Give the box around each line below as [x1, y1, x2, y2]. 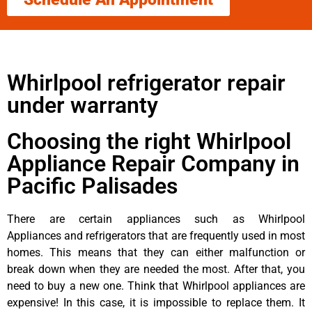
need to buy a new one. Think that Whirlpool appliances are [7, 279, 305, 292]
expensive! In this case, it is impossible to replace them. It [7, 295, 305, 309]
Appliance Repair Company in [7, 150, 299, 177]
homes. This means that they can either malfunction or [7, 245, 305, 259]
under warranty [7, 91, 158, 118]
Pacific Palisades [7, 172, 178, 199]
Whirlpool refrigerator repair [7, 69, 286, 96]
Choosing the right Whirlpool [7, 127, 291, 155]
